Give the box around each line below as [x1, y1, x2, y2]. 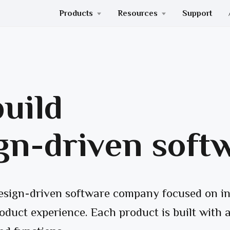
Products [59, 9, 95, 18]
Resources [118, 9, 160, 18]
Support [182, 9, 212, 18]
